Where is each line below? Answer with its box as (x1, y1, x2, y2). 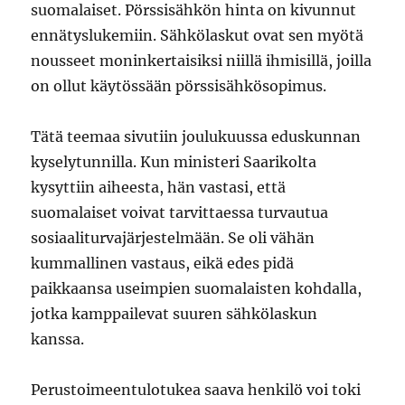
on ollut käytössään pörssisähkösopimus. (31, 77, 331, 95)
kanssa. (31, 330, 85, 348)
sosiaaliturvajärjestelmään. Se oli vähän (31, 229, 316, 247)
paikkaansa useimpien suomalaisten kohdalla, (31, 279, 363, 297)
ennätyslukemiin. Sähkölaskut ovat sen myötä (31, 26, 364, 44)
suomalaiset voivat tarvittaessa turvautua (31, 203, 329, 221)
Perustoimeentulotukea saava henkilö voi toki (31, 381, 362, 399)
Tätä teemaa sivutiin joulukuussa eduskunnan (31, 127, 362, 146)
